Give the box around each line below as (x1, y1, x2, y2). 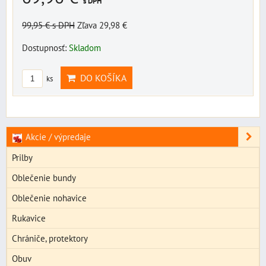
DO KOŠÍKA (75, 72, 126, 84)
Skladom (69, 42, 101, 54)
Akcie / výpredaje (23, 131, 91, 143)
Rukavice (12, 212, 46, 224)
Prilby (12, 151, 33, 164)
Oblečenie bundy (12, 172, 76, 184)
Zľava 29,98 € (77, 19, 127, 31)
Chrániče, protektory (12, 232, 88, 245)
